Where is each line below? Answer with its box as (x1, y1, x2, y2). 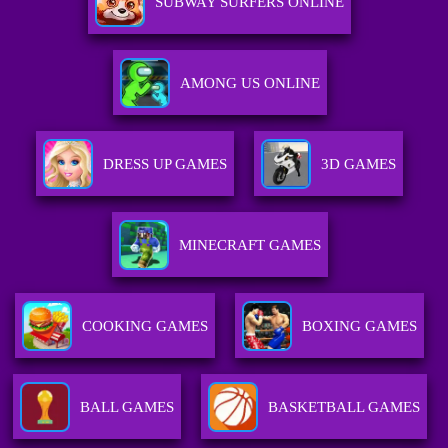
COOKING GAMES (82, 318, 209, 335)
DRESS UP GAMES (103, 156, 228, 173)
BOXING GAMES (302, 318, 418, 335)
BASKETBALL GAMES (267, 399, 420, 416)
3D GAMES (321, 156, 397, 173)
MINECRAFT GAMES (178, 237, 321, 254)
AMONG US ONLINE (179, 75, 320, 92)
